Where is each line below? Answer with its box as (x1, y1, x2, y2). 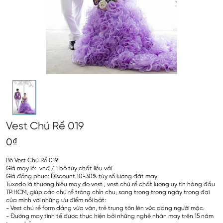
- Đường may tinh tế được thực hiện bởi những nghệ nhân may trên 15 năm (6, 213, 214, 220)
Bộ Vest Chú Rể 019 (6, 157, 58, 164)
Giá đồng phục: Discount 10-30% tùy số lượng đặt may (6, 173, 157, 180)
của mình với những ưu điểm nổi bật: (6, 197, 106, 204)
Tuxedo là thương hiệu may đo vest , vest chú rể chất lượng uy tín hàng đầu (6, 181, 215, 188)
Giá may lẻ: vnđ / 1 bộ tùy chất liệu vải (6, 165, 112, 172)
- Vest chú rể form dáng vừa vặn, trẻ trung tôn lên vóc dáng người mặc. (6, 205, 205, 212)
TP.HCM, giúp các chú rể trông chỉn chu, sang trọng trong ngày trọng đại (6, 189, 210, 196)
